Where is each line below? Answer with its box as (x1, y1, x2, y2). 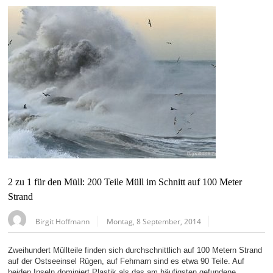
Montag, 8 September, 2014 (107, 216, 202, 227)
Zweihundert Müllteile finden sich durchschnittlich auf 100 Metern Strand (8, 246, 263, 255)
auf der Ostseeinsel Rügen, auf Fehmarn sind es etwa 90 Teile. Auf (8, 257, 245, 266)
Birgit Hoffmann (35, 216, 90, 227)
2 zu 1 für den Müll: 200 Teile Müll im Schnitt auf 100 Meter (8, 177, 243, 188)
